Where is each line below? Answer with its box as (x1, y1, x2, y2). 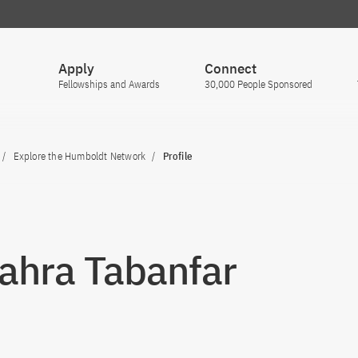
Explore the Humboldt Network (13, 149, 146, 163)
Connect (205, 60, 257, 78)
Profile (162, 149, 193, 163)
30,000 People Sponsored (205, 78, 312, 91)
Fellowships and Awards (58, 78, 160, 91)
